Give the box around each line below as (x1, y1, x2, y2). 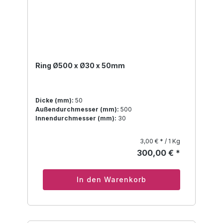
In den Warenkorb (77, 175, 146, 184)
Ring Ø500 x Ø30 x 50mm (35, 61, 125, 70)
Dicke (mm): (35, 97, 74, 105)
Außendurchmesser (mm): (35, 106, 119, 113)
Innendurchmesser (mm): (35, 114, 116, 122)
